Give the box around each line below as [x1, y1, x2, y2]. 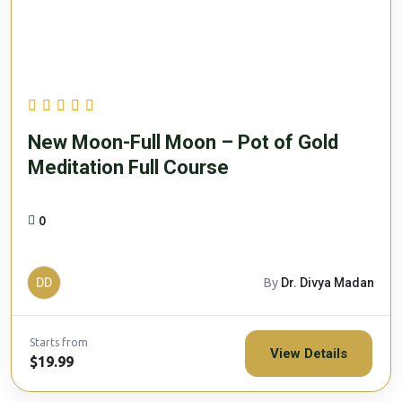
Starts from [30, 336, 88, 348]
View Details [270, 345, 347, 362]
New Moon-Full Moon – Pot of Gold [28, 130, 338, 153]
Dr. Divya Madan [281, 275, 374, 290]
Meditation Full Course [28, 155, 229, 179]
